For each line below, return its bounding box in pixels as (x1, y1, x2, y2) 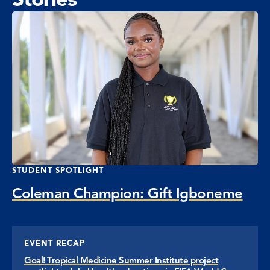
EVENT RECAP (24, 238, 85, 248)
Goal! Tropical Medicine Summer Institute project (24, 254, 218, 266)
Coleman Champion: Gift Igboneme (12, 184, 243, 202)
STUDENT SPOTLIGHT (12, 165, 104, 175)
